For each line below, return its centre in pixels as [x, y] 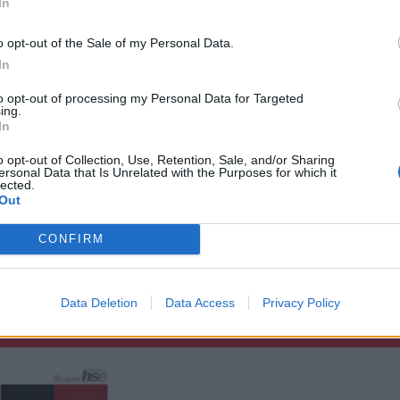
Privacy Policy [301, 302]
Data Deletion [99, 302]
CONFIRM [71, 239]
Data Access [200, 302]
